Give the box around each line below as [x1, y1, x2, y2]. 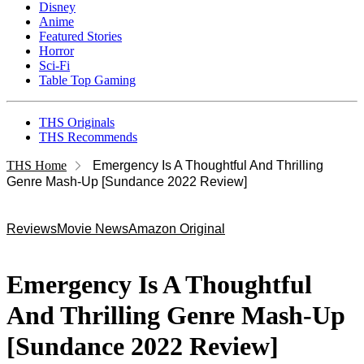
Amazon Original [128, 222, 225, 236]
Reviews [6, 222, 57, 236]
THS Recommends [39, 130, 137, 144]
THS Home [6, 158, 67, 172]
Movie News [57, 222, 128, 236]
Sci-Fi [39, 58, 70, 72]
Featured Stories [39, 29, 122, 43]
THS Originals [39, 115, 115, 129]
